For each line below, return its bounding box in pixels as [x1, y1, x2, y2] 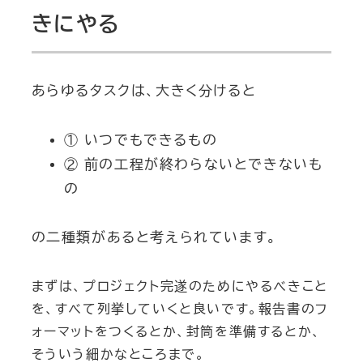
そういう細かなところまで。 [31, 347, 206, 361]
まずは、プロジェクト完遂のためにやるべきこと [31, 279, 328, 293]
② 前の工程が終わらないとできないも [63, 156, 323, 171]
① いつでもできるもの [63, 132, 218, 147]
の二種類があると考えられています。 [31, 230, 277, 245]
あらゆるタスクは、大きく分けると [31, 83, 257, 97]
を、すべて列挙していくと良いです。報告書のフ [31, 301, 328, 315]
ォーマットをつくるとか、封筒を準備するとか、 [31, 324, 322, 338]
